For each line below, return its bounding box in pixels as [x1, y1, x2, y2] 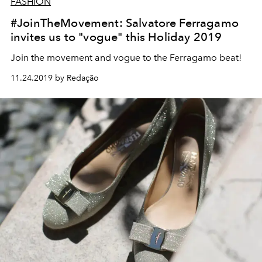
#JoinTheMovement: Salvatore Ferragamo [11, 15, 239, 30]
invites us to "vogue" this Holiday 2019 [11, 29, 222, 44]
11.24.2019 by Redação [11, 73, 99, 83]
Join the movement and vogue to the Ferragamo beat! [11, 51, 242, 63]
